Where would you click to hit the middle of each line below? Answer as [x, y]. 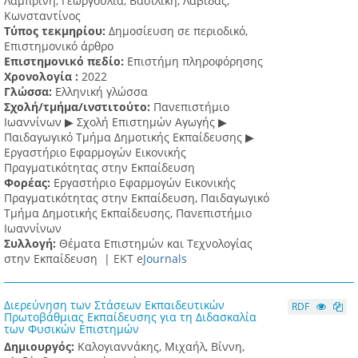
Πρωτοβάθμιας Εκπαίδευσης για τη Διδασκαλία [130, 317]
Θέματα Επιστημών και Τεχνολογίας [156, 244]
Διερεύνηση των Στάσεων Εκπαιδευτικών [114, 305]
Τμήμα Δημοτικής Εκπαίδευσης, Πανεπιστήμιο [128, 213]
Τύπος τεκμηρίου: [56, 31]
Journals [165, 259]
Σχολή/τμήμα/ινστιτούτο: [79, 107]
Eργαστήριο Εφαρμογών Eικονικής [95, 153]
